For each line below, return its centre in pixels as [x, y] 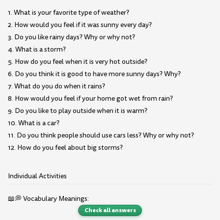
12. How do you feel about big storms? [65, 147]
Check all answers [110, 210]
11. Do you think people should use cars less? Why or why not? [101, 135]
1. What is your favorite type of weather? [69, 12]
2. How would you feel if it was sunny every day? [80, 25]
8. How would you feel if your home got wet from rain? [90, 98]
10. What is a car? [34, 123]
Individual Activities [37, 176]
